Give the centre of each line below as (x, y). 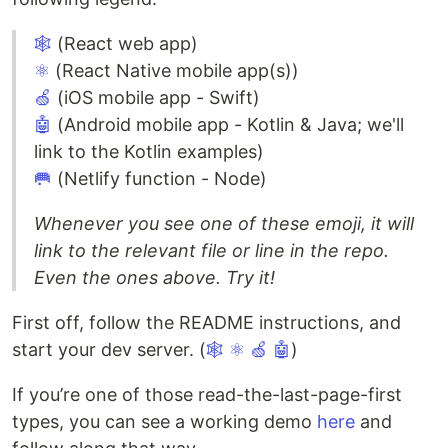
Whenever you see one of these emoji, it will (224, 224)
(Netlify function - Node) (159, 179)
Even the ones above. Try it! (154, 278)
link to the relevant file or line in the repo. (211, 251)
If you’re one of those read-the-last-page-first (207, 395)
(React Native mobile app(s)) (174, 71)
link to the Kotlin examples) (149, 152)
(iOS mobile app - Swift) (156, 98)
